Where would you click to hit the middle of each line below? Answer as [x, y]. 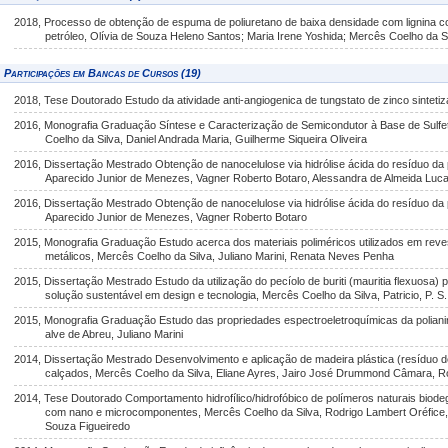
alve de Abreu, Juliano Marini [114, 334]
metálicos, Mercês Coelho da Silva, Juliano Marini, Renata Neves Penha [220, 256]
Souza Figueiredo [88, 426]
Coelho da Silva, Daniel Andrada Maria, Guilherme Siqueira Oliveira [206, 139]
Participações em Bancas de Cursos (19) [102, 73]
